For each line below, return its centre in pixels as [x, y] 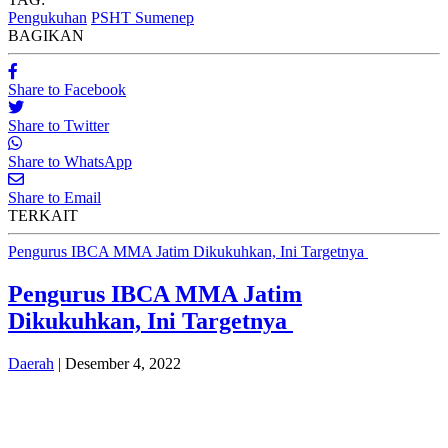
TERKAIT [43, 216]
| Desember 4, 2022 [117, 363]
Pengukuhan [47, 18]
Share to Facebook [67, 90]
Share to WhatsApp [70, 162]
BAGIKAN [46, 36]
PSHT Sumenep [142, 18]
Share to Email [54, 198]
